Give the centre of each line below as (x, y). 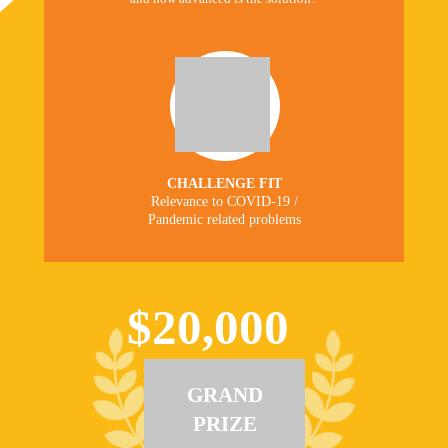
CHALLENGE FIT (224, 183)
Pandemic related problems (224, 219)
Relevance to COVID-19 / (224, 201)
